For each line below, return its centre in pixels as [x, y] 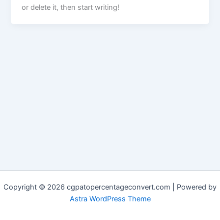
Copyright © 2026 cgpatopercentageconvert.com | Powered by [110, 187]
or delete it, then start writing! [71, 8]
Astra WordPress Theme [110, 199]
